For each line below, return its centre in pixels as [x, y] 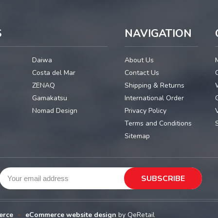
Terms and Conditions [158, 124]
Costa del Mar [54, 73]
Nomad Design [54, 111]
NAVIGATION [158, 34]
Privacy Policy [145, 111]
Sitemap [137, 136]
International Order [154, 98]
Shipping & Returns [154, 86]
